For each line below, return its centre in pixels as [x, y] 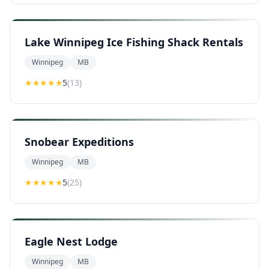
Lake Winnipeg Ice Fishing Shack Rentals [134, 42]
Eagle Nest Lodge [71, 241]
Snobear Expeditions [79, 142]
